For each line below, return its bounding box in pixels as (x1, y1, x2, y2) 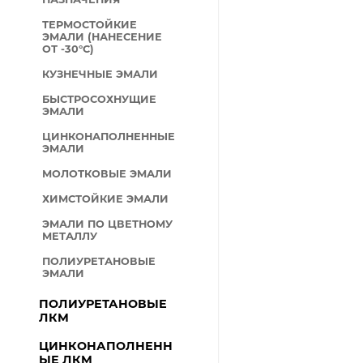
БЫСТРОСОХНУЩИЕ (42, 93, 157, 105)
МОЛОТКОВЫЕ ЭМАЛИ (42, 168, 173, 180)
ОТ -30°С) (42, 43, 95, 55)
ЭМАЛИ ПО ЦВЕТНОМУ (42, 218, 173, 230)
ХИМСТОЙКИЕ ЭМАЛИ (42, 193, 169, 205)
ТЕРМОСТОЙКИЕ (42, 19, 138, 31)
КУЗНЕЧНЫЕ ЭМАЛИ (42, 68, 159, 80)
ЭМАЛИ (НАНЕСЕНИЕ (42, 31, 163, 43)
